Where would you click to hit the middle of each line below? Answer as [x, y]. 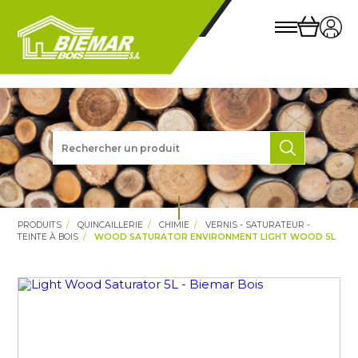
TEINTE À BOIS [48, 237]
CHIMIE [175, 225]
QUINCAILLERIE [111, 225]
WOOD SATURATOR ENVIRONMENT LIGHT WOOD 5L [215, 237]
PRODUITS [40, 225]
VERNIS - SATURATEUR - [258, 225]
